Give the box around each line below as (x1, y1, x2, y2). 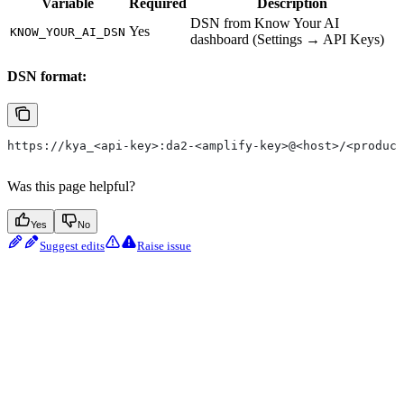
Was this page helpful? (7, 178, 135, 194)
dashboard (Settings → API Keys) (190, 31, 384, 47)
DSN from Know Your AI (190, 14, 339, 31)
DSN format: (7, 68, 87, 84)
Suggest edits (40, 238, 105, 252)
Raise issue (137, 238, 191, 252)
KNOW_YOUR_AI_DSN (10, 24, 125, 39)
